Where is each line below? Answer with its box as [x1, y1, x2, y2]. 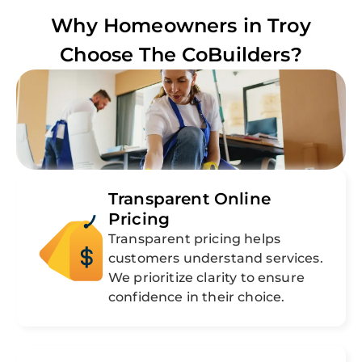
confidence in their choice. [108, 289, 285, 305]
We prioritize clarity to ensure [108, 270, 305, 286]
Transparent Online [108, 189, 271, 209]
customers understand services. [108, 250, 323, 267]
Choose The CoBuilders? [60, 43, 302, 67]
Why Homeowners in [51, 14, 268, 38]
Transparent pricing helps [108, 231, 281, 247]
